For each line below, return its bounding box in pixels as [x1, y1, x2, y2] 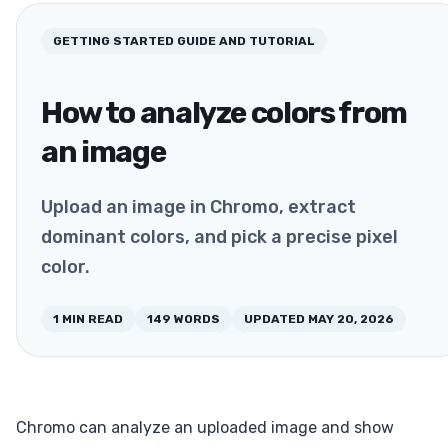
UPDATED [244, 312, 305, 327]
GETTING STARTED [53, 33, 174, 48]
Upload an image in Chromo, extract [41, 196, 356, 219]
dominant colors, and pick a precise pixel [41, 226, 398, 249]
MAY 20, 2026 [308, 312, 394, 327]
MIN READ [62, 312, 123, 327]
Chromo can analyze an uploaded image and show [16, 418, 394, 438]
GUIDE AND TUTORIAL [177, 33, 315, 48]
